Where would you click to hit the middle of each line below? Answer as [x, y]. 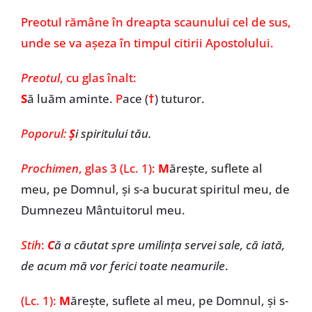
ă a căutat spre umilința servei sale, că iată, [169, 245]
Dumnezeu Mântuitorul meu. [103, 210]
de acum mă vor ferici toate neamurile [123, 266]
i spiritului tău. [113, 133]
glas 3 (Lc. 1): [121, 168]
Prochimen [49, 168]
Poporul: [45, 133]
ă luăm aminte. [71, 99]
